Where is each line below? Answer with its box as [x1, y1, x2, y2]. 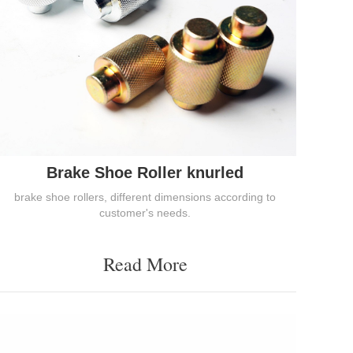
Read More [102, 251, 188, 277]
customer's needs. [99, 206, 191, 220]
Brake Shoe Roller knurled [46, 164, 243, 182]
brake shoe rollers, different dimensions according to [14, 191, 276, 204]
